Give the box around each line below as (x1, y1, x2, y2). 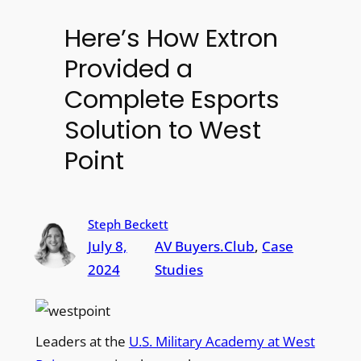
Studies (155, 259, 204, 279)
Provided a (64, 52, 193, 87)
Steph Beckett (87, 215, 168, 232)
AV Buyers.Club (155, 236, 255, 255)
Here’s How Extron (64, 21, 278, 56)
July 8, (87, 236, 127, 255)
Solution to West (64, 113, 261, 148)
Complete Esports (64, 82, 280, 118)
